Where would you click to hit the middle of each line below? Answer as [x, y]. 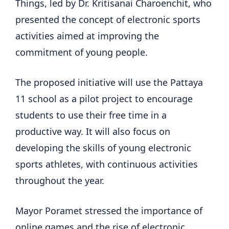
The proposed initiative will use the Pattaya [109, 83]
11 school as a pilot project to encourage [104, 99]
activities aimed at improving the [87, 36]
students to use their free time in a [91, 115]
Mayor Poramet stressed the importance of [109, 211]
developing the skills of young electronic [103, 148]
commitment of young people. [82, 52]
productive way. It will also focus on [93, 132]
